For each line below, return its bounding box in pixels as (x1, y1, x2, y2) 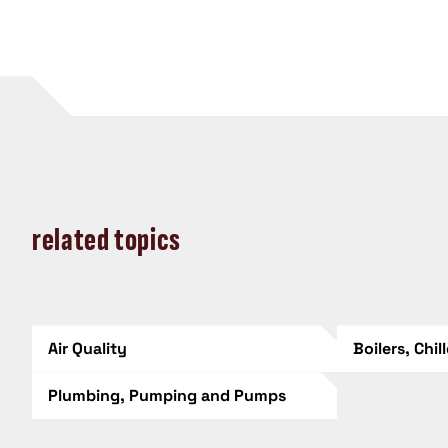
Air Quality (48, 338, 127, 360)
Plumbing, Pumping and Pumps (48, 385, 286, 407)
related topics (32, 220, 181, 260)
